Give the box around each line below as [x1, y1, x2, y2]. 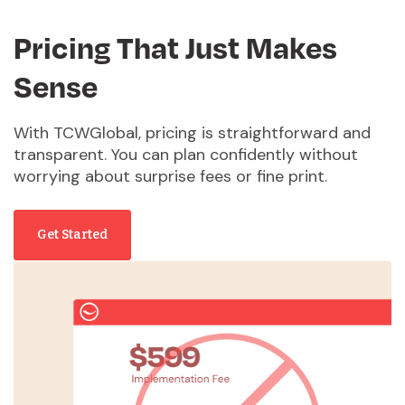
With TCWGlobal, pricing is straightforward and [14, 122, 371, 145]
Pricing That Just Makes [14, 28, 337, 67]
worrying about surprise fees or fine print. [14, 165, 327, 188]
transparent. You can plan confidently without [14, 144, 358, 166]
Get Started [37, 227, 108, 243]
